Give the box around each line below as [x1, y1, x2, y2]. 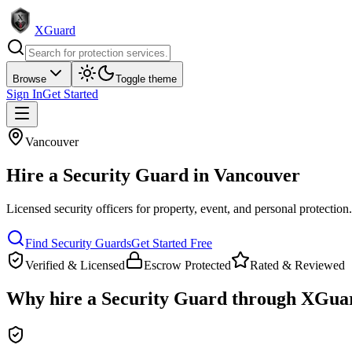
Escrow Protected [144, 258, 231, 272]
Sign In [6, 87, 42, 101]
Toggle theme [115, 73, 177, 85]
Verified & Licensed [25, 258, 125, 272]
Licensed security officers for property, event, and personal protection [6, 201, 349, 215]
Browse [13, 73, 46, 85]
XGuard [35, 24, 75, 37]
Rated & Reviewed [250, 258, 345, 272]
